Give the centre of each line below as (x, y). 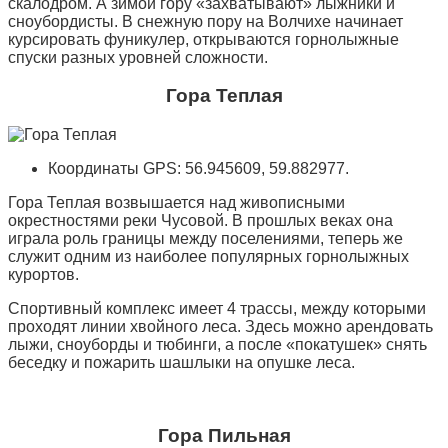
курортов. (43, 275)
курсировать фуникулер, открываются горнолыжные (203, 39)
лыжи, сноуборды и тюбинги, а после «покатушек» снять (217, 345)
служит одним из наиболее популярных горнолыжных (208, 257)
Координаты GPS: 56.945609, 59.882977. (198, 169)
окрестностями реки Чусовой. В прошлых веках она (200, 221)
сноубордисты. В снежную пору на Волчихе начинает (205, 21)
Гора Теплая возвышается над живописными (176, 203)
